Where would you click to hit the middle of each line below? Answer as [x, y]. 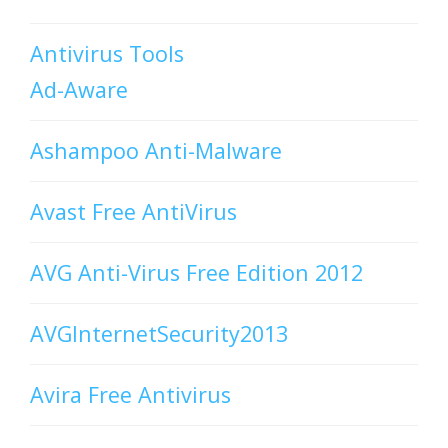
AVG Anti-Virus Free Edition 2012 [196, 273]
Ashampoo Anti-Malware [156, 151]
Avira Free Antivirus [130, 395]
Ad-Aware [79, 90]
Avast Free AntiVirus [133, 212]
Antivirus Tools [107, 54]
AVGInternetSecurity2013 [159, 334]
